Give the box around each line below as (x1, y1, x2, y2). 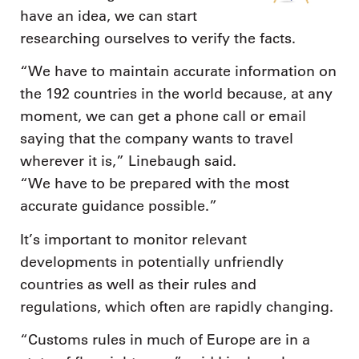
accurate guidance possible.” (20, 197, 217, 216)
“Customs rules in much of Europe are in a (20, 331, 310, 349)
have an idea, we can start (20, 6, 197, 25)
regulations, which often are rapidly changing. (20, 297, 333, 316)
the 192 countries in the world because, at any (20, 85, 333, 103)
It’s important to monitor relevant (20, 230, 247, 248)
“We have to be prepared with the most (20, 175, 289, 193)
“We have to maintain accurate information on (20, 63, 337, 81)
